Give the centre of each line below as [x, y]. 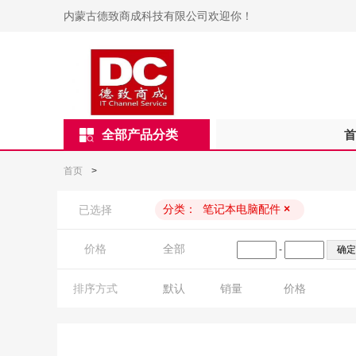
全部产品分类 [140, 135]
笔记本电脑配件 [242, 209]
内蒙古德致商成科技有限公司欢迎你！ [158, 16]
